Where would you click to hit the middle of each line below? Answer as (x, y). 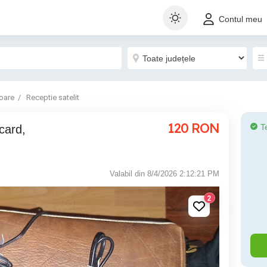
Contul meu (240, 19)
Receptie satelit (53, 97)
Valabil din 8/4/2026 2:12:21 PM (164, 174)
